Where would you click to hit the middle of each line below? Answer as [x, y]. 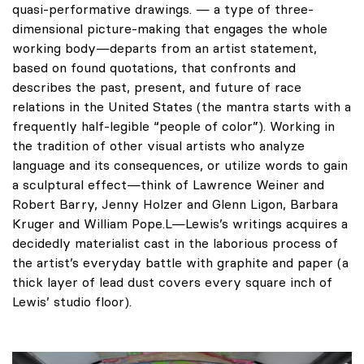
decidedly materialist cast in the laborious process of [175, 243]
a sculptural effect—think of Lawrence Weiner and [168, 184]
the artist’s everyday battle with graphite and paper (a [180, 262]
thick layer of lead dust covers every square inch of [172, 282]
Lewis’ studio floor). [72, 301]
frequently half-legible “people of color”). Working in [173, 126]
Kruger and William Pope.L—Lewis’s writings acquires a [180, 223]
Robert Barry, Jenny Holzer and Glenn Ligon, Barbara [175, 204]
